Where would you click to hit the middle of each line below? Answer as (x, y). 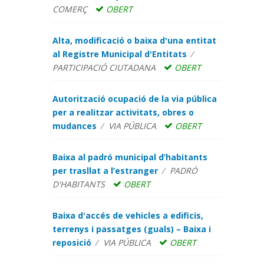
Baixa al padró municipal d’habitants (130, 157)
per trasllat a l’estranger (105, 171)
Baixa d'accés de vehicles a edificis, (128, 215)
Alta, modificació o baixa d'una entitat (134, 40)
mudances (74, 126)
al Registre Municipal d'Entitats (119, 54)
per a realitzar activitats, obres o (123, 112)
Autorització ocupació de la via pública (134, 99)
